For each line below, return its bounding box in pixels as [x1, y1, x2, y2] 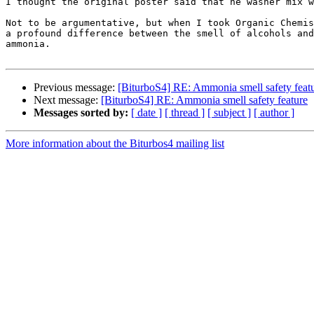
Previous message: [34, 81, 118, 94]
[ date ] [131, 107, 162, 119]
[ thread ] [165, 107, 205, 119]
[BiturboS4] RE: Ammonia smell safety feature [101, 94, 308, 107]
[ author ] [254, 107, 294, 119]
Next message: [34, 94, 101, 107]
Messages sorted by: [34, 107, 128, 119]
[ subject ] [207, 107, 251, 119]
